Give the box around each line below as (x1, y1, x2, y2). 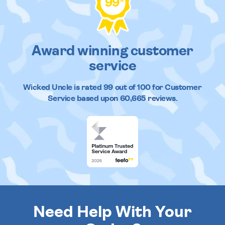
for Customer (152, 83, 202, 92)
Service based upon (47, 94, 120, 103)
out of (113, 83, 138, 92)
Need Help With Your (33, 204, 192, 220)
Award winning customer (32, 44, 193, 59)
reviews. (146, 94, 178, 103)
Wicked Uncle (23, 83, 72, 92)
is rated (72, 83, 103, 92)
